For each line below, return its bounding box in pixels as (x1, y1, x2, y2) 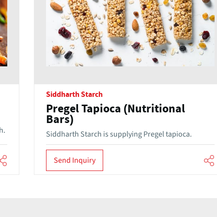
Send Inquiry (53, 155, 95, 166)
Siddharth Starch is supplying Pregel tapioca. (46, 129, 192, 140)
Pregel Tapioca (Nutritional (46, 103, 185, 115)
